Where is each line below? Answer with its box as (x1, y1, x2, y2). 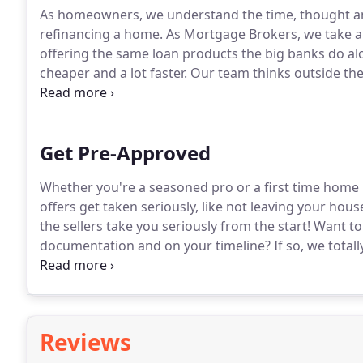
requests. (40, 275, 97, 293)
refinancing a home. (40, 25, 163, 43)
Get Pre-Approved (40, 139, 211, 166)
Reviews (40, 327, 131, 357)
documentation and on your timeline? (40, 237, 271, 254)
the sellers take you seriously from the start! (40, 217, 310, 235)
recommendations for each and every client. (40, 83, 310, 101)
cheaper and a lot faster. (40, 64, 187, 82)
